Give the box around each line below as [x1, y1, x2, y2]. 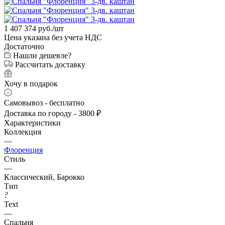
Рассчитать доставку [15, 60, 85, 69]
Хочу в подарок [4, 79, 58, 88]
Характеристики [4, 118, 61, 127]
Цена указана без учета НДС [4, 33, 102, 42]
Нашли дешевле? [13, 51, 71, 60]
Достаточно [4, 42, 44, 51]
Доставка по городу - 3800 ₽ [4, 108, 101, 118]
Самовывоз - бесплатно [4, 98, 84, 107]
